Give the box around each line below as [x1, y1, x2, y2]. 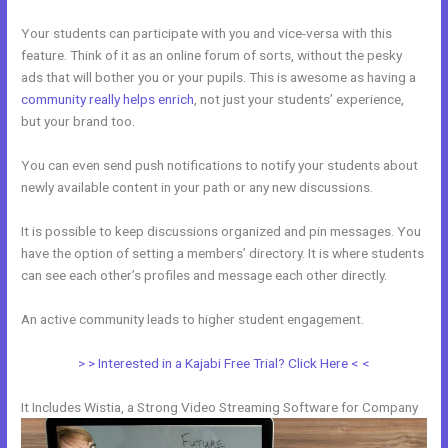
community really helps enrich [21, 91, 195, 108]
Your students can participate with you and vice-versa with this [21, 25, 393, 42]
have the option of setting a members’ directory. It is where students [21, 244, 425, 261]
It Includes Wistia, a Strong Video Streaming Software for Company [21, 398, 419, 415]
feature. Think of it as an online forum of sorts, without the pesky [21, 47, 403, 64]
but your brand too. [21, 113, 136, 130]
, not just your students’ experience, [194, 91, 405, 108]
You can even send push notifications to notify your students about [21, 157, 419, 173]
